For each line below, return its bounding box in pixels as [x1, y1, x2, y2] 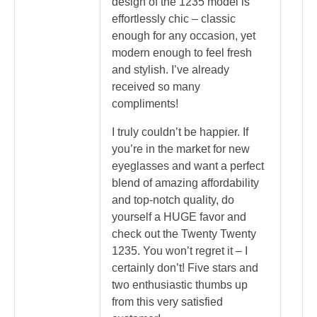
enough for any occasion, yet [112, 30, 255, 42]
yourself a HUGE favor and [112, 211, 246, 224]
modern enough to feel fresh [112, 47, 252, 59]
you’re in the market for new [112, 143, 250, 156]
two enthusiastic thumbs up [112, 279, 248, 292]
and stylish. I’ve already [112, 64, 229, 76]
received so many [112, 81, 200, 93]
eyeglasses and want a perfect [112, 160, 264, 173]
